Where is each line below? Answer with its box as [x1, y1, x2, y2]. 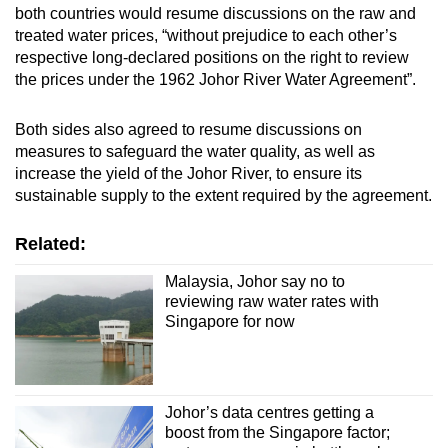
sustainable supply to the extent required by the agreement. [15, 186, 432, 204]
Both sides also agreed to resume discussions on [15, 120, 362, 138]
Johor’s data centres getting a [164, 404, 374, 422]
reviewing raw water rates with [164, 292, 379, 310]
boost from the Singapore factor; [164, 424, 390, 442]
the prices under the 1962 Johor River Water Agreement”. [15, 70, 416, 88]
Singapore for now [164, 312, 295, 330]
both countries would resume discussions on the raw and [15, 4, 416, 22]
